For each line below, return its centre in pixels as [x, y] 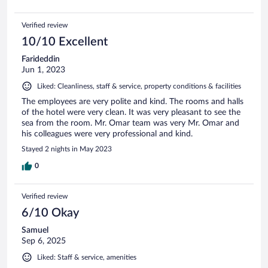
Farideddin [41, 59]
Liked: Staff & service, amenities [87, 257]
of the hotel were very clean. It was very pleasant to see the [131, 112]
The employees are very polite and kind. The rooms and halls [133, 101]
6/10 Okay [50, 213]
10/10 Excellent [65, 42]
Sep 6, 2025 [44, 241]
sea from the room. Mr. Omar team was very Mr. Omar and [130, 123]
